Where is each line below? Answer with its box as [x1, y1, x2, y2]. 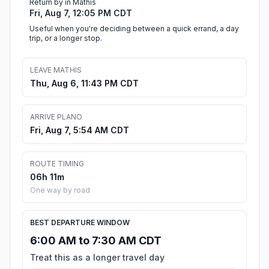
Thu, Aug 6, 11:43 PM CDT [30, 78, 139, 89]
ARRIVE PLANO [30, 112, 82, 122]
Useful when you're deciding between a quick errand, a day [29, 24, 239, 34]
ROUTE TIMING [30, 159, 84, 169]
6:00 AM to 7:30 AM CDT [30, 234, 162, 247]
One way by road [30, 186, 90, 195]
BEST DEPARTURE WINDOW [30, 218, 130, 228]
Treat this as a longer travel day [30, 252, 165, 263]
